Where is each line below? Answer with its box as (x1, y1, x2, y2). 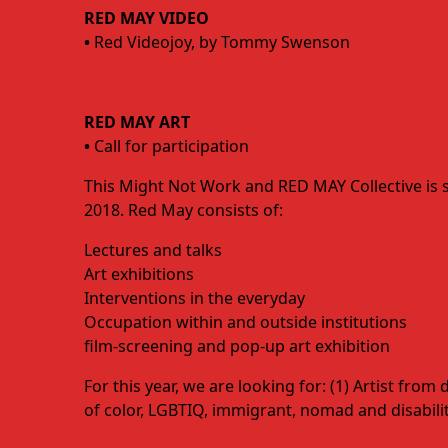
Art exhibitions (84, 263, 194, 285)
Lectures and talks (84, 239, 222, 261)
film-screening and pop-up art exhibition (84, 335, 390, 357)
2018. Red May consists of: (84, 199, 283, 221)
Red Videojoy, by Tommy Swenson (94, 31, 350, 53)
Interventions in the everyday (84, 287, 305, 309)
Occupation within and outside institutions (84, 311, 407, 333)
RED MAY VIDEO (84, 7, 209, 29)
